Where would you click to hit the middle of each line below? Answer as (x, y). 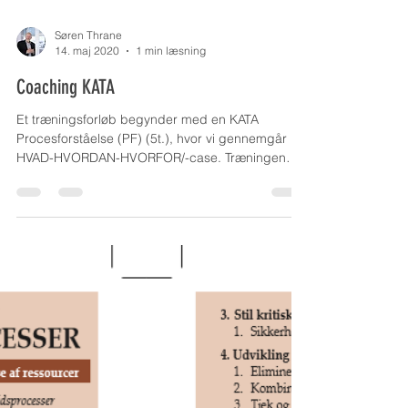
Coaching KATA (66, 262)
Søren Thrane (88, 210)
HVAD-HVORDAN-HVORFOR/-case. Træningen (121, 332)
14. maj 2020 (87, 225)
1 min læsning (171, 225)
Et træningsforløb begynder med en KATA (138, 294)
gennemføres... (61, 352)
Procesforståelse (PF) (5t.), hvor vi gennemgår (152, 313)
